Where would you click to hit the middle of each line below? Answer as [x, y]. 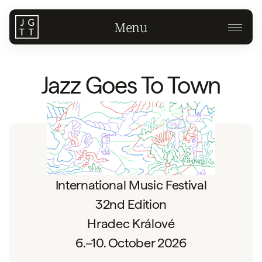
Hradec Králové [131, 223]
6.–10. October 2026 [131, 242]
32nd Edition [131, 204]
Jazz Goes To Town [131, 85]
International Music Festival [131, 185]
